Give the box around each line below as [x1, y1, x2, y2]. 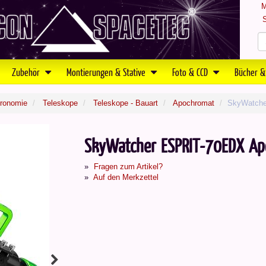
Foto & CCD [172, 65, 210, 78]
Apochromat [173, 99, 214, 107]
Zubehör [12, 65, 42, 78]
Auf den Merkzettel [93, 173, 159, 182]
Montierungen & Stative [66, 65, 148, 78]
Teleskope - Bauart [93, 99, 158, 107]
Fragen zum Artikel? [93, 162, 163, 171]
